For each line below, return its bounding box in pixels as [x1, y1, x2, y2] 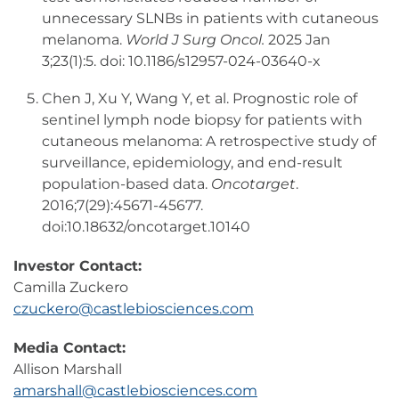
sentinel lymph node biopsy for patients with [42, 111, 362, 129]
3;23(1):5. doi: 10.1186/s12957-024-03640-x [42, 53, 321, 70]
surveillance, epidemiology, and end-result [42, 154, 343, 172]
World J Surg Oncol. [126, 31, 265, 49]
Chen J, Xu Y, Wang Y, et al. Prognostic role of [42, 90, 357, 108]
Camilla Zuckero [13, 279, 128, 297]
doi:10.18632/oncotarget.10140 [42, 218, 250, 236]
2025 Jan [265, 31, 330, 49]
